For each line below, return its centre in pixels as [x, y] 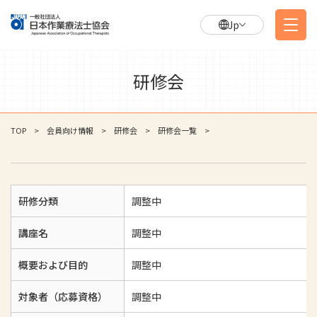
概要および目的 [53, 265]
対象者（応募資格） [63, 296]
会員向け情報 [70, 130]
